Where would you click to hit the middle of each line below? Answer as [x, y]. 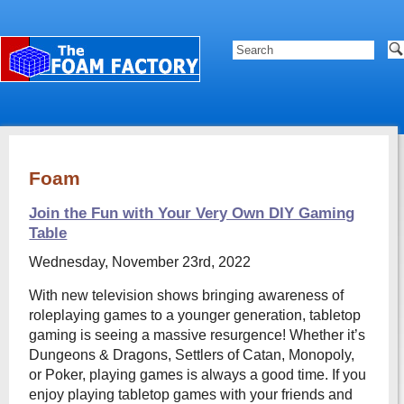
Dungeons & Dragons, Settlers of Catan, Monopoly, [192, 355]
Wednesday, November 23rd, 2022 [140, 262]
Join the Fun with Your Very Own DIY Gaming [192, 213]
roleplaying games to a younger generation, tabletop [195, 315]
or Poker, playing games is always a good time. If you [198, 375]
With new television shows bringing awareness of [187, 295]
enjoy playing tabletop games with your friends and [191, 395]
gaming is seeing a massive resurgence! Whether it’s [197, 335]
